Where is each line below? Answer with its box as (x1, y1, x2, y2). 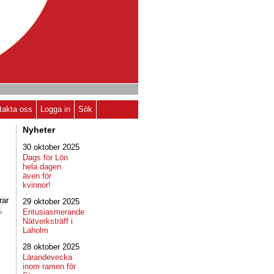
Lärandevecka (23, 253, 72, 262)
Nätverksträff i (23, 217, 73, 226)
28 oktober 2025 (23, 242, 80, 251)
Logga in (40, 105, 70, 114)
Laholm (23, 226, 48, 235)
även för (23, 171, 51, 180)
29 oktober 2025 (23, 197, 80, 206)
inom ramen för (23, 262, 76, 271)
